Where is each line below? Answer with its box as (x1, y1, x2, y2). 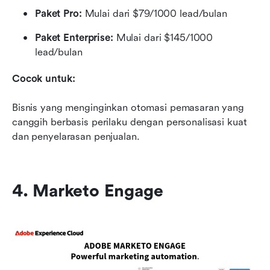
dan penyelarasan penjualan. (12, 131, 140, 143)
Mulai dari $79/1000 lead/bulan (84, 8, 227, 20)
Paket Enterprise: (35, 32, 116, 44)
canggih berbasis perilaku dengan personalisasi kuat (12, 116, 247, 128)
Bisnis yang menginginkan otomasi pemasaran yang (12, 102, 244, 114)
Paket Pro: (35, 8, 85, 20)
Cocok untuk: (12, 73, 75, 85)
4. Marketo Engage (12, 181, 163, 201)
